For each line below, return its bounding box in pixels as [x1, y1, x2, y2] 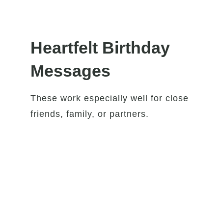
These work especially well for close [30, 93, 189, 104]
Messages [30, 61, 111, 81]
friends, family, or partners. [30, 109, 149, 119]
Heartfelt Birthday [30, 38, 170, 57]
